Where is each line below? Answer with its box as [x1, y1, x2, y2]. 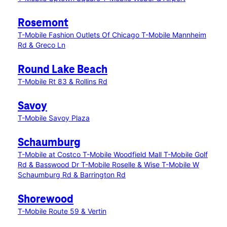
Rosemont [18, 17, 68, 29]
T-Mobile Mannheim [141, 30, 206, 39]
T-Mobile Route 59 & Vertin [18, 207, 106, 215]
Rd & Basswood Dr [18, 160, 81, 169]
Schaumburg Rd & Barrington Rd [18, 170, 126, 179]
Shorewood [18, 194, 73, 206]
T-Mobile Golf [164, 150, 208, 159]
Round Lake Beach [18, 64, 107, 76]
